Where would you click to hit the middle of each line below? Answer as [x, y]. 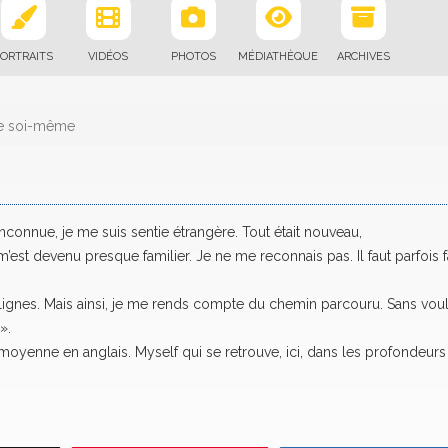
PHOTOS [193, 56]
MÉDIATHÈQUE [278, 56]
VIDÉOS [108, 56]
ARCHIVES [363, 56]
